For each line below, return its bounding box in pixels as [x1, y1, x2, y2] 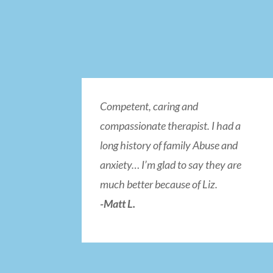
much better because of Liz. [100, 177, 218, 191]
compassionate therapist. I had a [100, 119, 241, 133]
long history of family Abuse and [100, 138, 238, 152]
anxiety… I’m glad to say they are [100, 158, 242, 172]
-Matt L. [100, 197, 136, 211]
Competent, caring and [100, 99, 199, 113]
